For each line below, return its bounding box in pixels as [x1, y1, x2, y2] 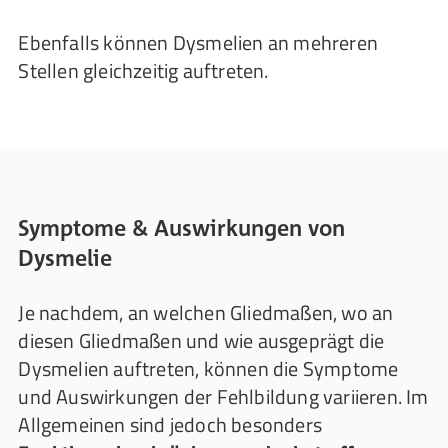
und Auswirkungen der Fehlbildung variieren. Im [18, 381, 429, 412]
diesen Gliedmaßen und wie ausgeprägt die [18, 325, 385, 356]
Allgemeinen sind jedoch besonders [18, 409, 322, 440]
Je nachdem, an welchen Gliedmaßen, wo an [18, 297, 394, 328]
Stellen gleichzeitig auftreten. [18, 55, 269, 86]
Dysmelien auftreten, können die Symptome [18, 353, 399, 384]
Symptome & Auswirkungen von [18, 214, 346, 241]
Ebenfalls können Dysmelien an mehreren [18, 27, 378, 58]
